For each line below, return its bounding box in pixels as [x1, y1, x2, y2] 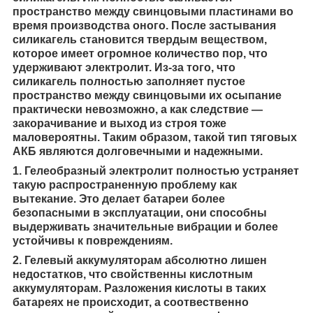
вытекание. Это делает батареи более [13, 192, 225, 205]
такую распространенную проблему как [13, 178, 237, 191]
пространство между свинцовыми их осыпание [13, 89, 282, 101]
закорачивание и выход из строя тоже [13, 117, 226, 129]
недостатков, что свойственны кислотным [13, 268, 253, 280]
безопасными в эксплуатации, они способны [13, 206, 267, 219]
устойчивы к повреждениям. [13, 234, 173, 247]
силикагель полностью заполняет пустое [13, 75, 245, 87]
